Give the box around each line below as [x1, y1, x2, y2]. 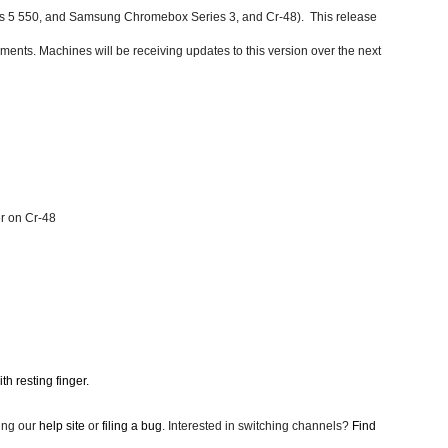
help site [39, 419, 85, 433]
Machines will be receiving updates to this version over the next [39, 44, 381, 58]
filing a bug [102, 419, 162, 433]
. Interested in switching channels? [162, 419, 349, 433]
